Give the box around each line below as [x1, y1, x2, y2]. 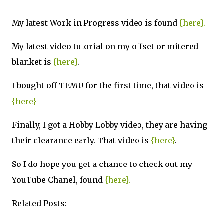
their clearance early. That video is [12, 136, 151, 145]
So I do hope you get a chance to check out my [12, 159, 192, 169]
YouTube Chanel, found [12, 175, 105, 185]
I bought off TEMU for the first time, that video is [12, 81, 204, 90]
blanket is [12, 57, 53, 67]
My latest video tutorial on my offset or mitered [12, 41, 198, 51]
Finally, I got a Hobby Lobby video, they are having [12, 120, 207, 130]
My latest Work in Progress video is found [12, 18, 179, 27]
